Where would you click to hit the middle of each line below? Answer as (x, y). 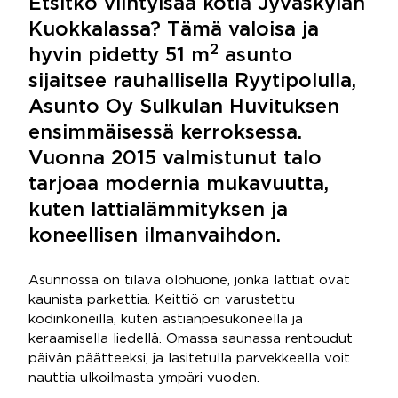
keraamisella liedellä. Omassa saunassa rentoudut (191, 339)
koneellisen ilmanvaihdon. (155, 236)
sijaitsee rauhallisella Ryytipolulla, (192, 82)
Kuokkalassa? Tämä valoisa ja (174, 30)
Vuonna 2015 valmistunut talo (175, 159)
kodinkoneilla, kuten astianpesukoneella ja (166, 319)
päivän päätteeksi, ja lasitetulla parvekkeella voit (189, 358)
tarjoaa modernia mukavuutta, (179, 185)
